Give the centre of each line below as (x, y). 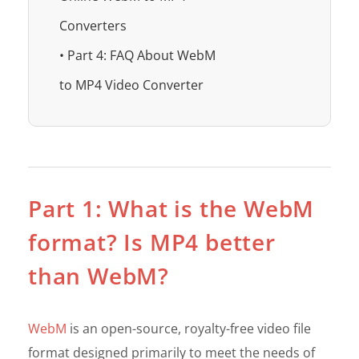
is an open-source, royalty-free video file (189, 328)
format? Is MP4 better (152, 242)
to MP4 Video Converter (131, 85)
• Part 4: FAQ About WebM (137, 55)
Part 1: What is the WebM (171, 208)
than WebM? (99, 275)
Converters (93, 25)
